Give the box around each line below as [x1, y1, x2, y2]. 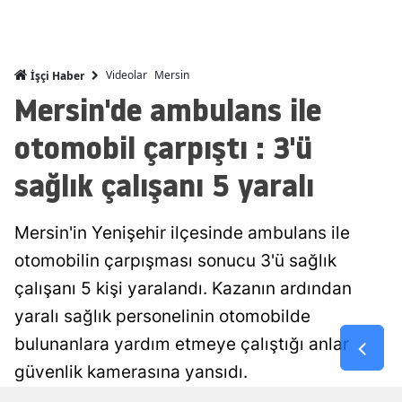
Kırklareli [328, 237, 383, 254]
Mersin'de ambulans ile [14, 87, 321, 132]
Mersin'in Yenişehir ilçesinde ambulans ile [14, 222, 350, 243]
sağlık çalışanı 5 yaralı [14, 162, 314, 207]
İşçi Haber [28, 67, 84, 83]
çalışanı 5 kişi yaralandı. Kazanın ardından [14, 277, 352, 299]
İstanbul [328, 53, 380, 70]
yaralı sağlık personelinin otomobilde [14, 305, 310, 327]
